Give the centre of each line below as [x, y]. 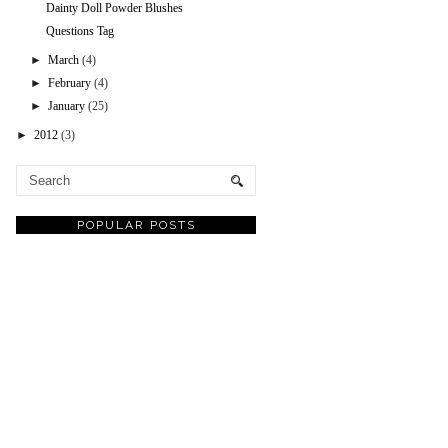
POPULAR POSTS [136, 225]
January [67, 106]
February [70, 83]
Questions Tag [79, 31]
